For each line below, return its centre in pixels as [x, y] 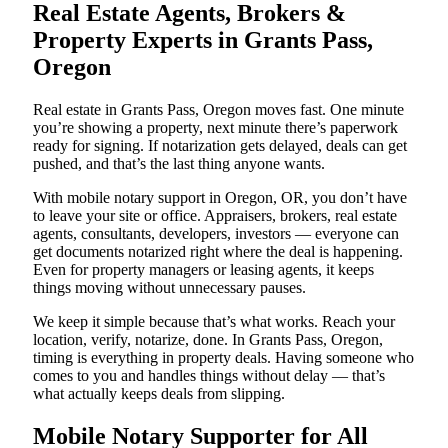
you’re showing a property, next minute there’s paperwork [215, 127]
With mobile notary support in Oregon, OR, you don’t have [220, 197]
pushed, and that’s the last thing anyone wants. [179, 163]
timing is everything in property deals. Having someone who [223, 357]
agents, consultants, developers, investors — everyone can [216, 233]
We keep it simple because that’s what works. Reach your [214, 321]
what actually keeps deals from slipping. [159, 393]
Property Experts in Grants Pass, [203, 39]
